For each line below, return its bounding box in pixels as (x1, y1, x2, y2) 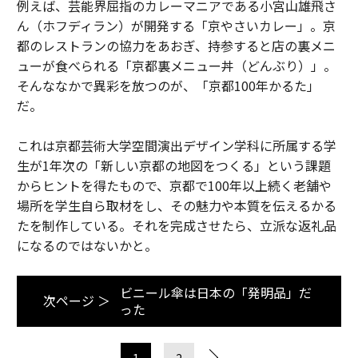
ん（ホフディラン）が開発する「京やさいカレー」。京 (16, 15, 336, 35)
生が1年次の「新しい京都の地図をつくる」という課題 (16, 155, 331, 175)
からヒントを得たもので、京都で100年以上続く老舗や (16, 175, 332, 195)
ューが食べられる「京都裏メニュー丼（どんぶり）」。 (16, 55, 336, 75)
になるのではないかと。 (16, 235, 157, 255)
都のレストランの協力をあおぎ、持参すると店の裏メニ (16, 35, 336, 55)
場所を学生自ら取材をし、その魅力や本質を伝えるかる (16, 195, 336, 215)
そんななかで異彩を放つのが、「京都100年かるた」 (16, 75, 320, 95)
